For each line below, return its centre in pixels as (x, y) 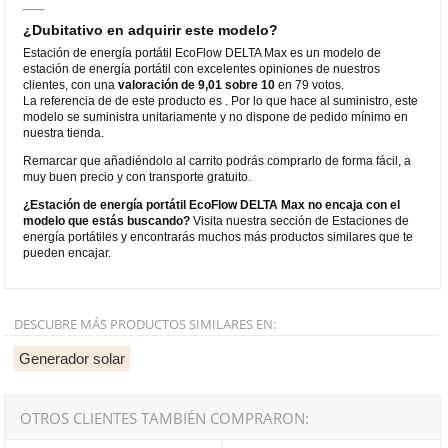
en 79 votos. (310, 84)
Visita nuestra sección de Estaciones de (300, 220)
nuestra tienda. (64, 132)
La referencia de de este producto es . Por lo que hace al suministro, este (221, 100)
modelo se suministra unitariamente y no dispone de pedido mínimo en (216, 116)
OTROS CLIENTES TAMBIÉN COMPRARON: (165, 417)
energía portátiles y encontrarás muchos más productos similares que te (218, 236)
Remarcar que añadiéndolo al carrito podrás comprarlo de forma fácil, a (217, 160)
